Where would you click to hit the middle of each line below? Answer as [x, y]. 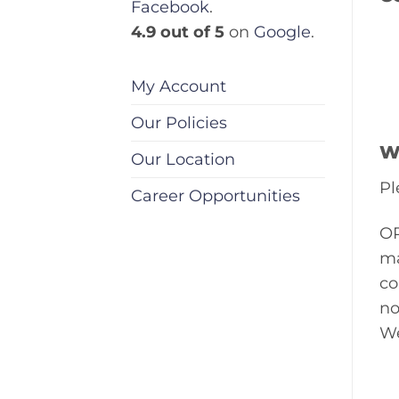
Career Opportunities [216, 195]
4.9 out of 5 [178, 32]
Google [282, 32]
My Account [179, 85]
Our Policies [179, 122]
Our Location [183, 159]
